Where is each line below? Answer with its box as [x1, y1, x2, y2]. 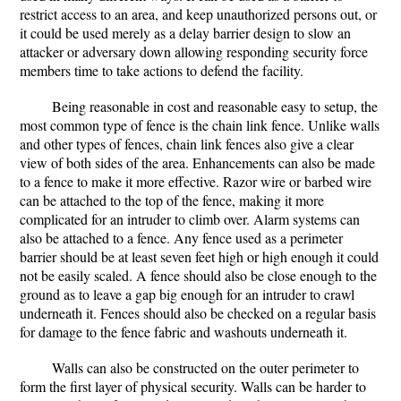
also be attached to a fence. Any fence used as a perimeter [20, 228, 343, 247]
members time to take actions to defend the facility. [20, 61, 303, 80]
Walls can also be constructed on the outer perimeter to [52, 358, 359, 377]
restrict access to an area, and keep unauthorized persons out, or [20, 4, 377, 23]
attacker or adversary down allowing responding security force [20, 42, 368, 61]
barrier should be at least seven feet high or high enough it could [20, 247, 379, 266]
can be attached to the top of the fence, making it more [20, 191, 324, 209]
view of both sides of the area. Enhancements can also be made [20, 153, 375, 172]
